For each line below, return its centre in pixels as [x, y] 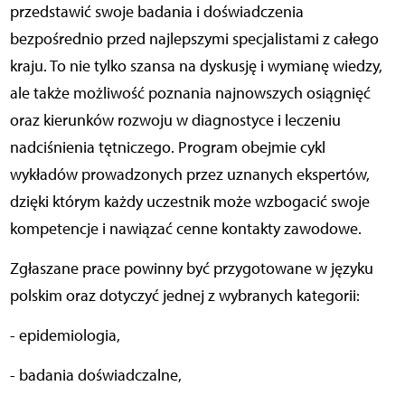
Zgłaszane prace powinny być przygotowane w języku [191, 268]
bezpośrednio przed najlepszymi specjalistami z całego [194, 38]
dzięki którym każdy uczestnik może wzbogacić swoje [189, 201]
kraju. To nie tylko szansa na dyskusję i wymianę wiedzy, [196, 66]
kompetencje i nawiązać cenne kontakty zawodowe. [185, 228]
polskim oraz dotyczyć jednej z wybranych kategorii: [184, 295]
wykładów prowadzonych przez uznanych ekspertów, [189, 174]
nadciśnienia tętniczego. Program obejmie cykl [167, 147]
